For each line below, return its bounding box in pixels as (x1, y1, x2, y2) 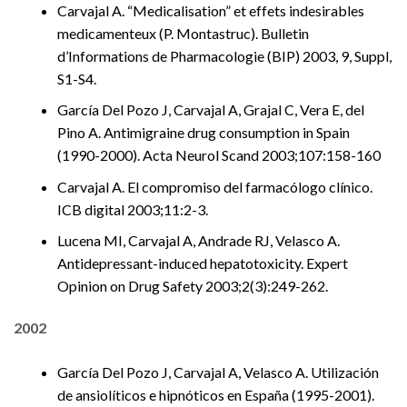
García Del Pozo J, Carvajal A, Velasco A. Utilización (57, 363, 379, 382)
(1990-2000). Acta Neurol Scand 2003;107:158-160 (57, 146, 381, 164)
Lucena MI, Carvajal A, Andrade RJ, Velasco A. (57, 232, 340, 250)
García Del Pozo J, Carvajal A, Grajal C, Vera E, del (57, 101, 364, 119)
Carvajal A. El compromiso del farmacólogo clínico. (57, 177, 372, 195)
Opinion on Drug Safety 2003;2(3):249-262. (57, 277, 328, 295)
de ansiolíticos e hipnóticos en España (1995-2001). (57, 386, 374, 404)
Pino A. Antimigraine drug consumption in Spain (57, 124, 350, 142)
